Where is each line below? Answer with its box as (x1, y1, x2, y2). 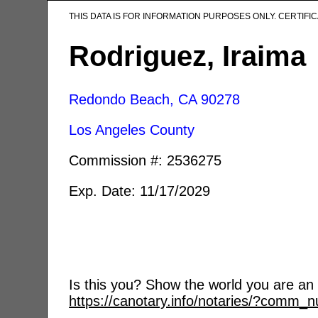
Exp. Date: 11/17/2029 (69, 182, 211, 199)
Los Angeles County (69, 121, 195, 138)
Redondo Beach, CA (69, 91, 197, 107)
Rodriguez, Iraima (69, 40, 307, 72)
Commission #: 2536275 (69, 152, 222, 168)
